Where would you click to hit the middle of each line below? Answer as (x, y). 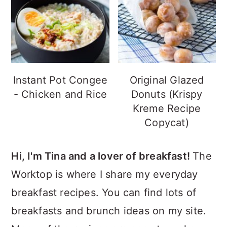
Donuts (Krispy (167, 94)
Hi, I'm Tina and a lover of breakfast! (102, 156)
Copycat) (167, 122)
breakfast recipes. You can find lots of (104, 192)
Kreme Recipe (167, 108)
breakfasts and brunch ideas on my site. (109, 211)
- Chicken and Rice (60, 94)
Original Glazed (167, 80)
